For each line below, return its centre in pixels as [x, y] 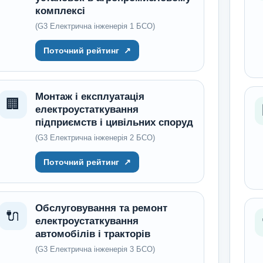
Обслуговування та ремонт [101, 208]
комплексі [60, 11]
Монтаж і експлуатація [90, 97]
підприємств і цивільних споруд [114, 122]
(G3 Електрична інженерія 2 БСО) [95, 138]
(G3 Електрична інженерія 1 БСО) [95, 26]
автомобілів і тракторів [92, 234]
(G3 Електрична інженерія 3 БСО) [95, 249]
